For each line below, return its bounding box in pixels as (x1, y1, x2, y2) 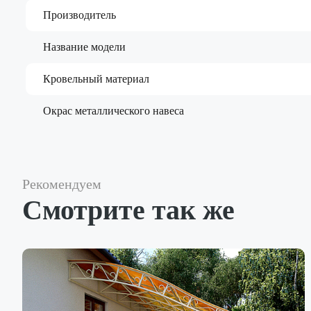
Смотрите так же (22, 194, 235, 226)
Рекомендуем (22, 176, 101, 192)
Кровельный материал (43, 72, 149, 85)
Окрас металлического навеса (43, 104, 184, 117)
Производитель (43, 8, 116, 21)
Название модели (43, 40, 126, 53)
